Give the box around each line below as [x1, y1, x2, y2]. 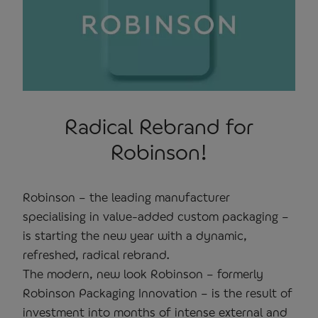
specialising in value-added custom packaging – [23, 208, 289, 224]
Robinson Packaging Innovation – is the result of [23, 285, 292, 300]
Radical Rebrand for [65, 113, 253, 138]
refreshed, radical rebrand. [23, 246, 170, 262]
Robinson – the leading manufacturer [23, 189, 230, 204]
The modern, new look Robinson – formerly [23, 265, 263, 281]
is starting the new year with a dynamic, [23, 227, 247, 243]
